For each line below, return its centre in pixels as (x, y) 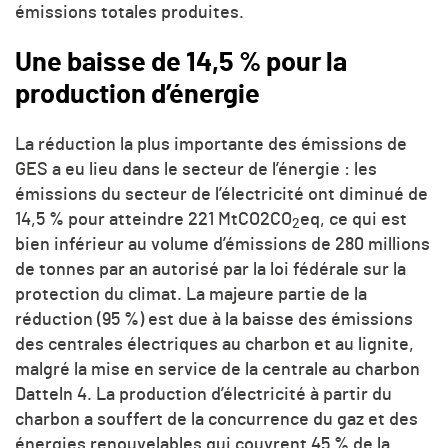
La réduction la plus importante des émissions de (211, 145)
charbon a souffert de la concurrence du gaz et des (216, 420)
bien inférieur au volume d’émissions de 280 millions (222, 245)
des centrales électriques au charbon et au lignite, (214, 345)
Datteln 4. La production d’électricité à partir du (203, 395)
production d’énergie (137, 95)
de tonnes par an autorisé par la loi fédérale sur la (210, 270)
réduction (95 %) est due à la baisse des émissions (214, 320)
